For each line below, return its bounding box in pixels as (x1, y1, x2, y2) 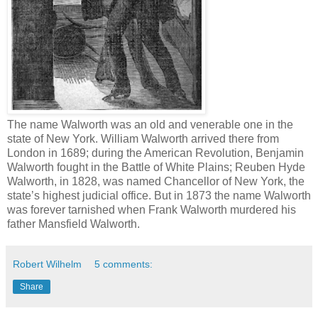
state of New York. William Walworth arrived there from (7, 132, 279, 145)
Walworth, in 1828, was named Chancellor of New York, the (7, 175, 305, 187)
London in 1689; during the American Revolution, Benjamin (7, 146, 304, 159)
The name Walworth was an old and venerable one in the (7, 118, 293, 131)
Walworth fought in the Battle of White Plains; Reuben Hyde (7, 160, 305, 173)
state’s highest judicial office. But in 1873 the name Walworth (7, 189, 311, 202)
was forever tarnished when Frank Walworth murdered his (7, 203, 296, 216)
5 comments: (94, 258, 153, 270)
